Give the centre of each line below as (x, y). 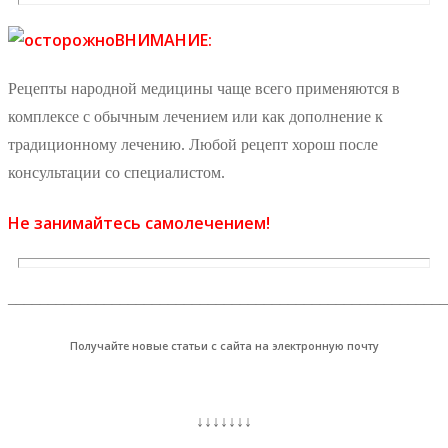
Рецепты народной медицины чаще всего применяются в (204, 89)
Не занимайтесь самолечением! (139, 222)
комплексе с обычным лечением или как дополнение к (195, 117)
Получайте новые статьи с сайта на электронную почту (224, 345)
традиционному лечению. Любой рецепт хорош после (193, 145)
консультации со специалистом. (116, 173)
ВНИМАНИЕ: (163, 39)
